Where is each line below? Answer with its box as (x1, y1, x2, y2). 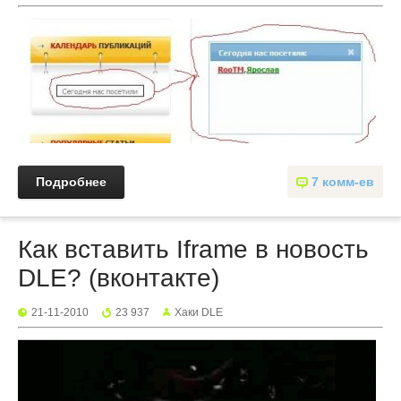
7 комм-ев (311, 175, 374, 189)
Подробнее (36, 175, 107, 189)
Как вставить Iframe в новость (18, 235, 369, 263)
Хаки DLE (175, 306, 223, 319)
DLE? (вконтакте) (18, 264, 219, 292)
